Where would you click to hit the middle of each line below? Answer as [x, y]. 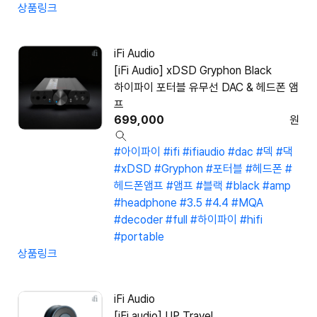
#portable [139, 237]
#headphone [145, 203]
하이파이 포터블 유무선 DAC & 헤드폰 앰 [206, 88]
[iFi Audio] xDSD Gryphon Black [193, 71]
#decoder [138, 220]
